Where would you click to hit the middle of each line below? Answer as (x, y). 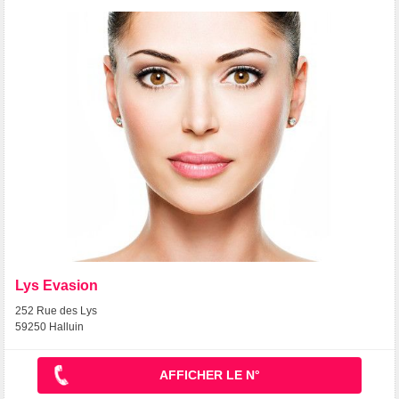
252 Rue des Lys (56, 310)
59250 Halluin (49, 326)
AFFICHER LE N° (210, 375)
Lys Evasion (57, 285)
